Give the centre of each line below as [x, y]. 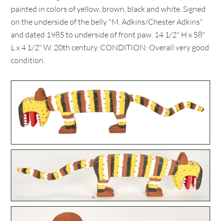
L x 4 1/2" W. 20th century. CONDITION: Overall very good [110, 47]
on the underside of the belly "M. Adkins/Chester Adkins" [107, 22]
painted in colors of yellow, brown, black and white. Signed [109, 9]
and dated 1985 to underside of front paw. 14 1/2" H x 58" [108, 35]
